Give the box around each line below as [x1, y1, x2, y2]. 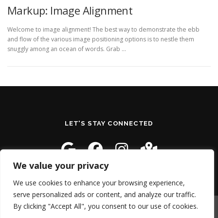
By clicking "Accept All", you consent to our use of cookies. [13, 201, 198, 211]
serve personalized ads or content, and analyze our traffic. [13, 190, 196, 199]
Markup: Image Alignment [7, 2, 133, 18]
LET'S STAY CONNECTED [65, 119, 153, 127]
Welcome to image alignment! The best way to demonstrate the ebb [7, 25, 200, 34]
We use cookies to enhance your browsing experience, [13, 178, 185, 187]
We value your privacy [13, 160, 109, 171]
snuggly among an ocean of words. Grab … [7, 44, 126, 53]
